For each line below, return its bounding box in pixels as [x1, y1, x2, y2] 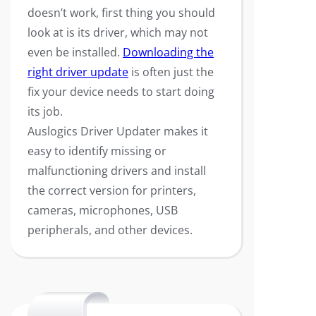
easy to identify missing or [28, 143, 166, 159]
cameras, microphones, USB [28, 202, 178, 218]
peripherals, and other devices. [28, 222, 193, 238]
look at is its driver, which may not [28, 25, 208, 40]
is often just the [128, 64, 214, 80]
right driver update [28, 64, 128, 80]
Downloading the [123, 44, 214, 60]
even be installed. [28, 44, 123, 60]
